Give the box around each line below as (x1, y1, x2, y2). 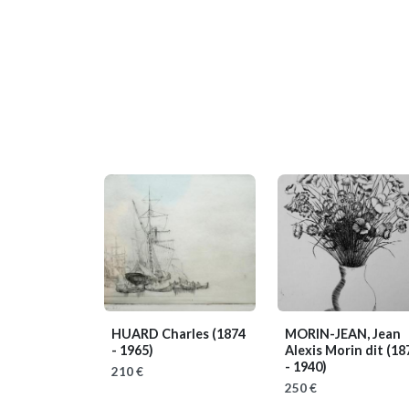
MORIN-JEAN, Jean (285, 326, 401, 341)
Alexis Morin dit (285, 342, 386, 358)
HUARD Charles (111, 326, 212, 341)
